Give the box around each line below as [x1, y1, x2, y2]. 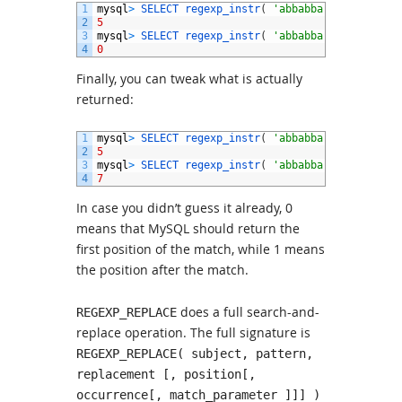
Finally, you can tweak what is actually [76, 70, 302, 87]
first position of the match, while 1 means [76, 240, 325, 258]
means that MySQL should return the [76, 220, 300, 237]
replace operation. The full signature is [76, 324, 310, 341]
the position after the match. [76, 261, 249, 278]
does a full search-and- [177, 303, 319, 320]
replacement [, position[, [76, 367, 256, 381]
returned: [76, 91, 134, 108]
